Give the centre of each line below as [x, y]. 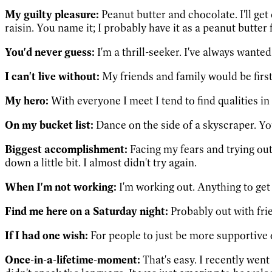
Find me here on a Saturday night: [87, 211]
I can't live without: [52, 76]
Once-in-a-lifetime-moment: [73, 260]
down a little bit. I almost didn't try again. [101, 162]
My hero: [27, 100]
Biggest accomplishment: [66, 149]
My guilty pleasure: [52, 14]
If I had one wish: [46, 235]
